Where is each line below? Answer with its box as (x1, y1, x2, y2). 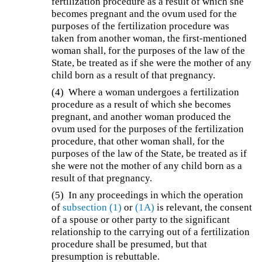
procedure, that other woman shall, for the (51, 135, 225, 147)
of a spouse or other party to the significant (51, 213, 230, 225)
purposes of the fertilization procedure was (51, 20, 230, 32)
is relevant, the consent (154, 201, 253, 213)
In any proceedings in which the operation (68, 189, 244, 201)
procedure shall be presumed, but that (51, 238, 208, 250)
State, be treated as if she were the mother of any (51, 57, 252, 68)
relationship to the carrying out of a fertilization (51, 226, 250, 237)
